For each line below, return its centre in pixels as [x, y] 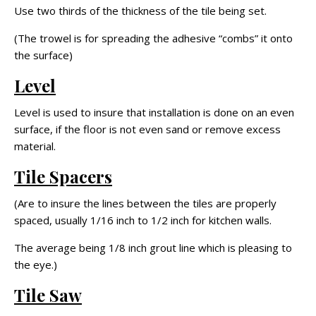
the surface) [43, 55]
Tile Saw [48, 294]
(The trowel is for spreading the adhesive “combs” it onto [153, 38]
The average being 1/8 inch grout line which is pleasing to [153, 247]
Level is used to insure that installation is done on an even [154, 112]
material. [35, 146]
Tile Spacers [63, 176]
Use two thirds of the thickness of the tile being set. [140, 10]
